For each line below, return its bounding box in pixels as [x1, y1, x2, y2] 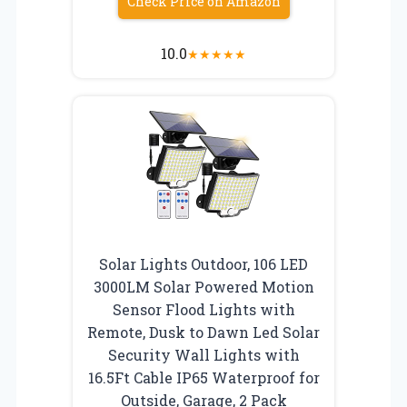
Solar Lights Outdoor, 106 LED [99, 253, 308, 273]
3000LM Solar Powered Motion [93, 276, 314, 296]
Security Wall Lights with [107, 344, 300, 364]
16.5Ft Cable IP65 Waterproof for [87, 367, 320, 387]
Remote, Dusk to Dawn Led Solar [87, 322, 320, 342]
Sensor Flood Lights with [112, 299, 295, 319]
